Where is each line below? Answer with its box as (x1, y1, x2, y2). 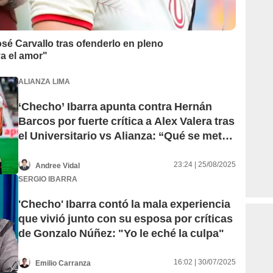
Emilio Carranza (35, 258, 91, 268)
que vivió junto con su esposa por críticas (18, 212, 233, 225)
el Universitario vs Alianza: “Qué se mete (18, 129, 228, 143)
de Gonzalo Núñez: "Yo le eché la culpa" (18, 227, 224, 240)
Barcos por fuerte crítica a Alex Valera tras (18, 115, 235, 128)
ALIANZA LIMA (18, 77, 70, 86)
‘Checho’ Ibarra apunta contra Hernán (18, 100, 212, 113)
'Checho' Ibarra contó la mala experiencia (18, 197, 230, 211)
